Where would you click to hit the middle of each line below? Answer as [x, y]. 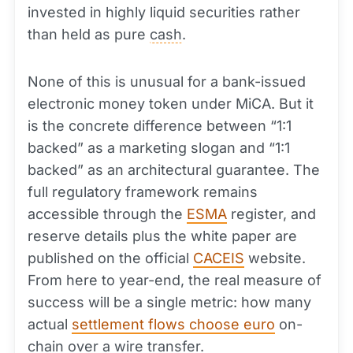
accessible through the [107, 214]
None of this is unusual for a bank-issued [167, 82]
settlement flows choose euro [173, 324]
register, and [271, 214]
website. [275, 258]
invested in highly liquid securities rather [164, 12]
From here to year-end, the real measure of [175, 280]
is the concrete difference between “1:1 [160, 126]
